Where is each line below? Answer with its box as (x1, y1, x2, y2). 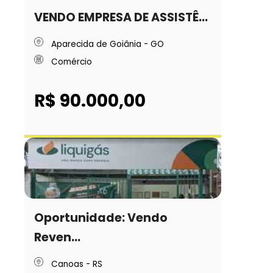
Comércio (51, 56, 92, 68)
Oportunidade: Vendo (34, 209, 168, 226)
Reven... (34, 229, 81, 246)
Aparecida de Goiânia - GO (51, 38, 164, 50)
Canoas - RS (51, 258, 102, 270)
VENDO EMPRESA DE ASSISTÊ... (34, 9, 208, 26)
